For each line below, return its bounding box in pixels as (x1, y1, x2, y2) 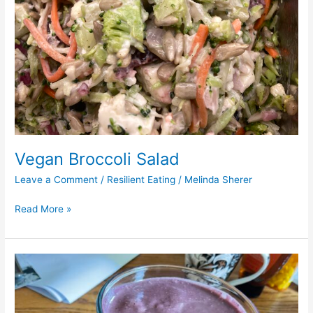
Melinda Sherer (184, 174, 253, 186)
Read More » (15, 203, 72, 214)
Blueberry (14, 254, 58, 266)
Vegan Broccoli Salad (15, 149, 180, 170)
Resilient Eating (107, 174, 176, 186)
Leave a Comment (15, 174, 99, 186)
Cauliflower (14, 285, 65, 297)
